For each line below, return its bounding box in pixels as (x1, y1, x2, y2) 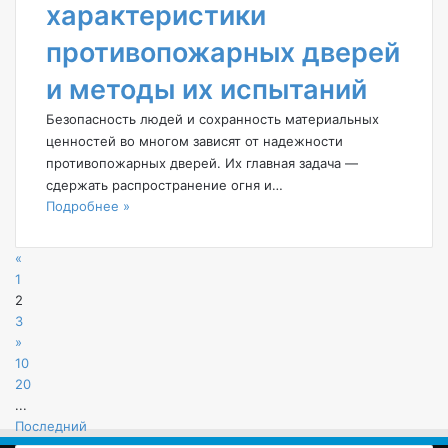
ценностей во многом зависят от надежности (46, 132, 343, 149)
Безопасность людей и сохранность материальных (46, 110, 379, 127)
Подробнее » (46, 197, 130, 214)
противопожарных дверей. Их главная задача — (46, 154, 358, 171)
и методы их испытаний (46, 72, 367, 106)
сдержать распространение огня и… (46, 176, 283, 193)
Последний (15, 417, 87, 434)
